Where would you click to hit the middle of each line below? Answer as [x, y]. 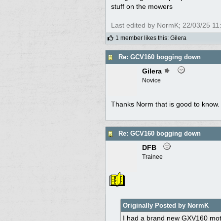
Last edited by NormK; [147, 25]
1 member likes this [141, 38]
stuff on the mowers [142, 6]
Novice [151, 80]
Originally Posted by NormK [166, 205]
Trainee [152, 157]
